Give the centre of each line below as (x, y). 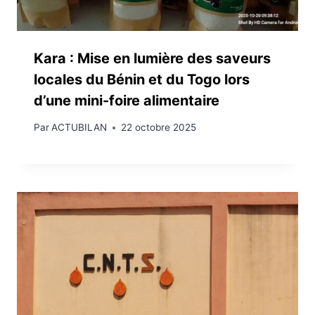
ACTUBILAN (79, 128)
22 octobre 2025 (159, 128)
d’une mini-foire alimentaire (127, 100)
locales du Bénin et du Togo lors (142, 79)
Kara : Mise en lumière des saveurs (152, 58)
